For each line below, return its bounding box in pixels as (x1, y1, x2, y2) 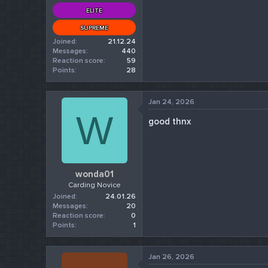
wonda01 (75, 168, 114, 179)
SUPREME (80, 24, 109, 32)
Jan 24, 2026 (148, 98, 195, 107)
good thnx (148, 116, 191, 127)
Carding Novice (68, 180, 121, 190)
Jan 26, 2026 (148, 252, 195, 261)
